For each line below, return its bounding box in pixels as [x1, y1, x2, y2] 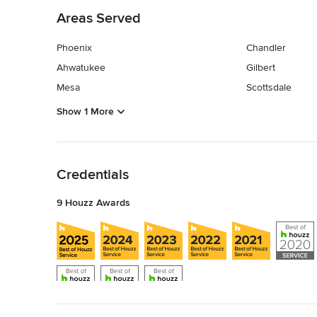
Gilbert [246, 62, 275, 74]
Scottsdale [246, 81, 292, 94]
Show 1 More [57, 105, 114, 117]
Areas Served [57, 10, 141, 28]
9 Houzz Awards [57, 196, 130, 209]
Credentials [57, 166, 129, 183]
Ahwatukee [57, 62, 105, 74]
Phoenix [57, 42, 92, 54]
